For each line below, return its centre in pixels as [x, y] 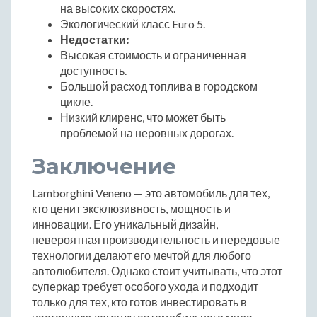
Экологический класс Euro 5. [133, 23]
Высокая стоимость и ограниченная [153, 54]
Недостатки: [94, 39]
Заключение [104, 166]
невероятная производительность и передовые [156, 239]
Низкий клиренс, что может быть [143, 117]
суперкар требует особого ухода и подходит [145, 286]
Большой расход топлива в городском [159, 86]
